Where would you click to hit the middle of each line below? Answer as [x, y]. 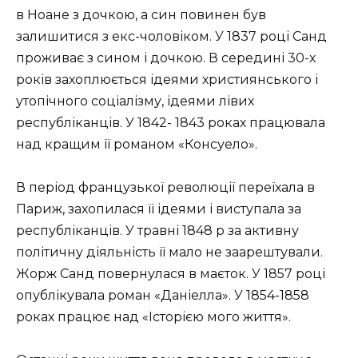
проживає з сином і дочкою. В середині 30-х [166, 58]
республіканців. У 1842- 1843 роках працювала [171, 122]
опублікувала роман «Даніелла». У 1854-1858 [163, 296]
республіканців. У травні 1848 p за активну [157, 231]
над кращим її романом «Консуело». [137, 144]
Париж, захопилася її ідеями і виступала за [159, 209]
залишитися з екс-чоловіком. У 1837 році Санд [171, 36]
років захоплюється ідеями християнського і [167, 79]
